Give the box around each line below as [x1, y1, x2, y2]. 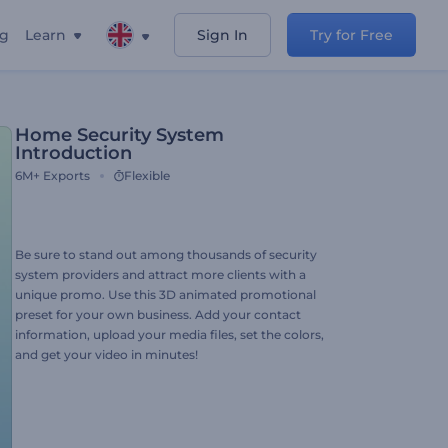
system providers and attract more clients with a [15, 267, 306, 282]
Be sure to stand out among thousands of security [15, 247, 317, 262]
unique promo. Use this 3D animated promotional [15, 287, 316, 302]
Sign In [197, 26, 248, 44]
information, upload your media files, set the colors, [15, 327, 324, 342]
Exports [43, 168, 90, 183]
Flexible [124, 168, 170, 183]
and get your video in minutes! [15, 347, 198, 362]
